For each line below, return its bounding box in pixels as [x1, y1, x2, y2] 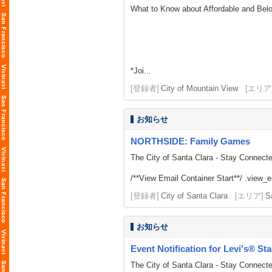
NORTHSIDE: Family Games [131, 136, 250, 146]
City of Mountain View [161, 84, 238, 93]
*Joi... [131, 66, 151, 75]
